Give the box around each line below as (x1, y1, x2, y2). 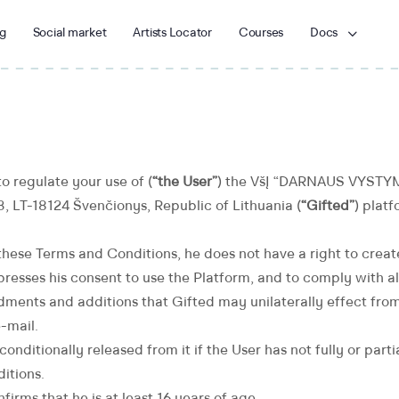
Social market (32, 27, 107, 39)
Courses (238, 27, 284, 39)
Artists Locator (133, 27, 212, 39)
